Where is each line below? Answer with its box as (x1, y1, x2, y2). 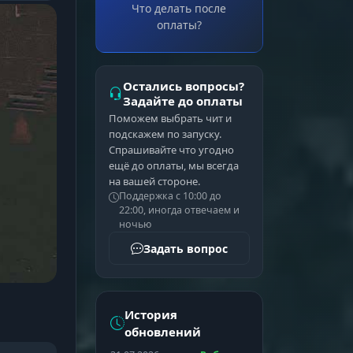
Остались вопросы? (122, 78, 244, 94)
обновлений (124, 324, 201, 340)
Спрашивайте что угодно (108, 143, 234, 157)
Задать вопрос (143, 240, 228, 256)
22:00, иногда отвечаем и (118, 203, 240, 217)
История (124, 307, 177, 322)
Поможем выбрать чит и (108, 111, 232, 125)
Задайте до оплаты (122, 93, 243, 109)
